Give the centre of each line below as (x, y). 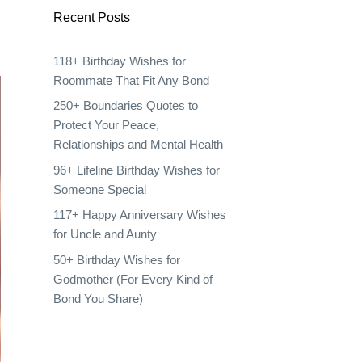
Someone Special (100, 189)
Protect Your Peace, (106, 125)
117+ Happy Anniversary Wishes (140, 215)
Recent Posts (92, 17)
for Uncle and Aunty (105, 234)
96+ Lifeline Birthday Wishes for (137, 170)
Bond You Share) (98, 298)
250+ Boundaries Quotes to (126, 105)
